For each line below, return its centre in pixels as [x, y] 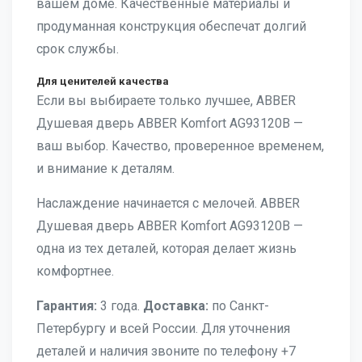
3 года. [120, 306]
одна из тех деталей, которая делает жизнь [166, 248]
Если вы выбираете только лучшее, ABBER [166, 101]
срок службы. [78, 49]
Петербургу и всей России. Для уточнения [163, 328]
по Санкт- [239, 306]
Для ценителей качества [103, 81]
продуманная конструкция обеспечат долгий [171, 26]
